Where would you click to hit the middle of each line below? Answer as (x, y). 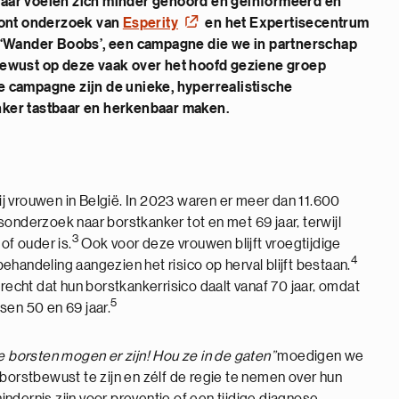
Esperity (151, 23)
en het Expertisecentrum (286, 23)
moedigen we (320, 356)
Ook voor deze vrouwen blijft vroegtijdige (210, 244)
